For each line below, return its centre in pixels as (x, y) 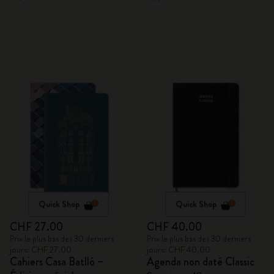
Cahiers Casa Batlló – (57, 262)
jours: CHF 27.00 (41, 250)
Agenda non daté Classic (201, 262)
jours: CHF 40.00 (179, 250)
